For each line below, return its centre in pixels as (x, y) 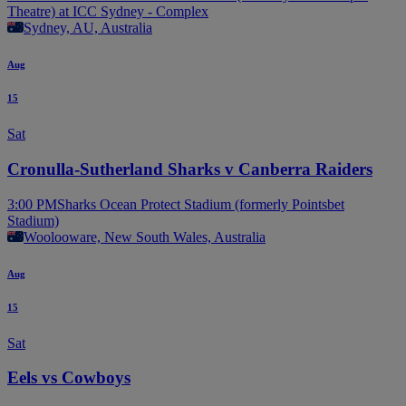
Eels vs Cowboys (69, 378)
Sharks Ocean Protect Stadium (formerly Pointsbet (201, 204)
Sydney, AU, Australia (88, 28)
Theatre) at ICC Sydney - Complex (108, 12)
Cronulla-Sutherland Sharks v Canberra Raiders (190, 169)
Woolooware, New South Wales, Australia (145, 237)
